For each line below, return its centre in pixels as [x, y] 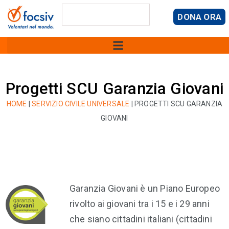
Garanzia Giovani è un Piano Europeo [145, 188]
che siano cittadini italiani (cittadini [141, 219]
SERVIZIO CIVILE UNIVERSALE [81, 104]
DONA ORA [199, 17]
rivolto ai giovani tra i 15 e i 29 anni [140, 204]
